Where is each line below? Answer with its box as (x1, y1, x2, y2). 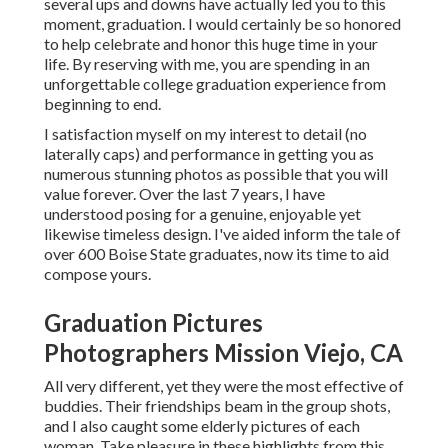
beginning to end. (44, 94, 161, 114)
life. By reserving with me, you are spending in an (44, 54, 370, 74)
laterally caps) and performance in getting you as (44, 144, 374, 164)
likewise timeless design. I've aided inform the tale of (44, 224, 401, 244)
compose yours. (44, 264, 151, 284)
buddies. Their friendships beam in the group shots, (44, 396, 390, 416)
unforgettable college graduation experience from (44, 74, 386, 94)
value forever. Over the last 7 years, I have (44, 184, 325, 204)
